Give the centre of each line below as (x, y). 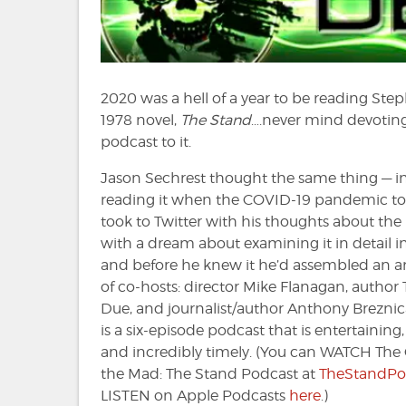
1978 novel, (140, 121)
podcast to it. (146, 142)
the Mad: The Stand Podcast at (210, 374)
